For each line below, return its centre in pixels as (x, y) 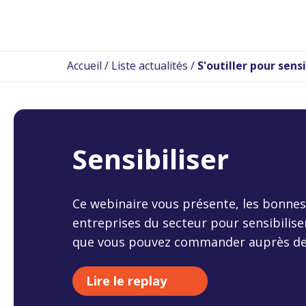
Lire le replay (127, 280)
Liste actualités (150, 66)
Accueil (84, 66)
